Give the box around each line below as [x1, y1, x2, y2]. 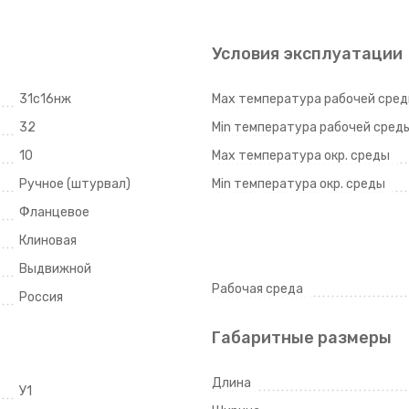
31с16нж [19, 91, 71, 107]
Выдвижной [19, 261, 91, 277]
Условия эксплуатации [212, 44, 403, 64]
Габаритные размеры [212, 328, 392, 348]
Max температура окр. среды [212, 148, 390, 163]
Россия [19, 289, 63, 305]
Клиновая [19, 233, 77, 248]
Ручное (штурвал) [19, 176, 131, 192]
